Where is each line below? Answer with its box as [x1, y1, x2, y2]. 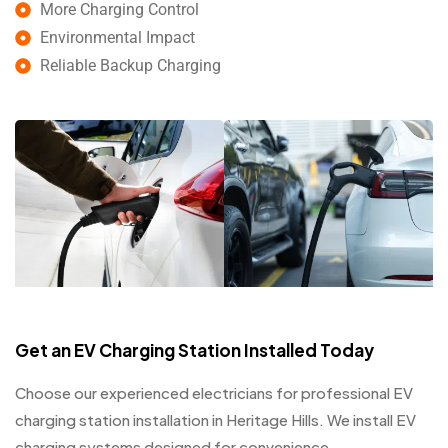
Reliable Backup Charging [40, 56, 221, 76]
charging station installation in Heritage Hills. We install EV [15, 410, 416, 430]
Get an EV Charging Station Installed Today [15, 338, 374, 361]
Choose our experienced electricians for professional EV [15, 383, 413, 403]
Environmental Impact [40, 28, 195, 48]
